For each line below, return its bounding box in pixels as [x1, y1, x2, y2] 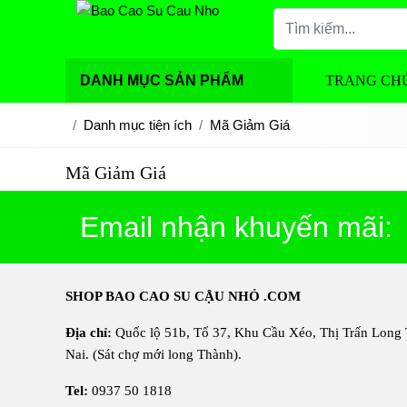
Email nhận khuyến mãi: [80, 211, 392, 243]
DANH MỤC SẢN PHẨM [80, 73, 243, 88]
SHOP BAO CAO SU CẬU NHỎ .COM [65, 289, 301, 303]
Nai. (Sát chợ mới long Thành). [65, 347, 242, 362]
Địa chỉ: [65, 325, 112, 340]
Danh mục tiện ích [84, 117, 192, 133]
